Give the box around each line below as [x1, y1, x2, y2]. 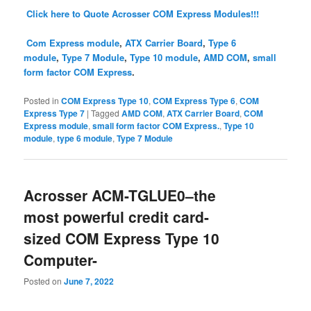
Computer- [24, 249, 98, 270]
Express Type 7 [24, 106, 85, 119]
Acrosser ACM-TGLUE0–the [24, 184, 217, 205]
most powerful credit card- [24, 205, 210, 227]
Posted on [24, 275, 65, 287]
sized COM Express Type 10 [24, 227, 220, 249]
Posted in [24, 94, 60, 106]
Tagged [91, 106, 120, 119]
